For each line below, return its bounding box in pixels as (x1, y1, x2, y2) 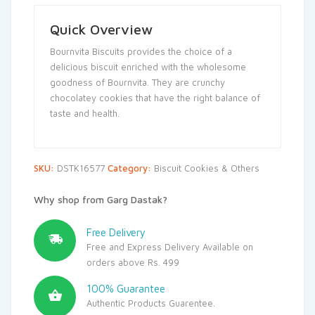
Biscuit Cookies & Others (154, 162, 259, 174)
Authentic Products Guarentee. (86, 297, 215, 309)
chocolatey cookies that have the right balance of (50, 91, 260, 103)
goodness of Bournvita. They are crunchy (50, 76, 225, 88)
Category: (108, 162, 154, 174)
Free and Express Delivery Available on (86, 240, 253, 252)
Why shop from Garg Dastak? (34, 193, 167, 205)
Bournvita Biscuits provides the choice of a (50, 45, 232, 57)
